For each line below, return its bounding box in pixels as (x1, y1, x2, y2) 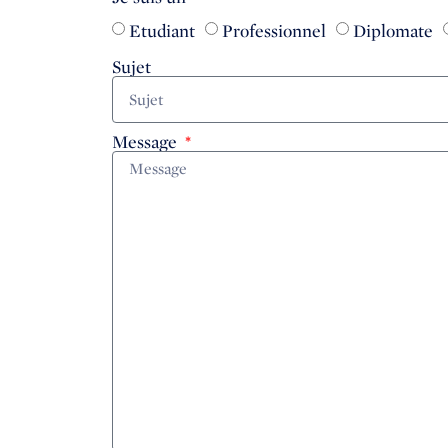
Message (112, 132, 181, 152)
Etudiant (129, 20, 195, 41)
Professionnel (222, 20, 326, 41)
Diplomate (353, 20, 433, 41)
